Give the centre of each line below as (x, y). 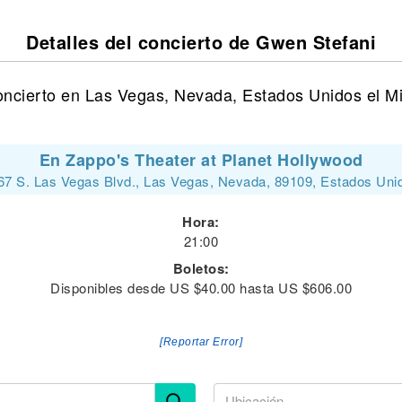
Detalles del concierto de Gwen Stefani (201, 42)
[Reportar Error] (201, 342)
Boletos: (201, 268)
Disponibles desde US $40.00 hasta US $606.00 (201, 288)
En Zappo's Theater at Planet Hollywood (201, 160)
